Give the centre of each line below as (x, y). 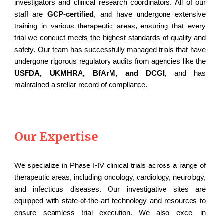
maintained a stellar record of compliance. (82, 85)
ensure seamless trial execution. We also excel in (110, 213)
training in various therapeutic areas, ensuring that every (110, 26)
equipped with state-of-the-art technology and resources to (110, 201)
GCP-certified (71, 14)
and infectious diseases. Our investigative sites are (110, 189)
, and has (185, 73)
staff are (31, 14)
